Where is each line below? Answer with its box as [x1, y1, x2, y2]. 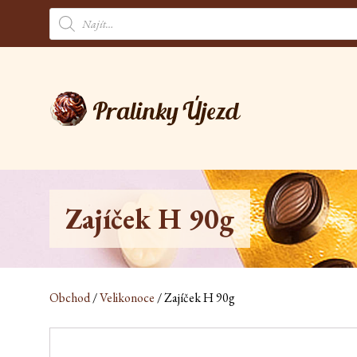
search [49, 29, 72, 42]
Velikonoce [100, 289, 155, 306]
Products [49, 14, 81, 28]
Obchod [49, 289, 90, 306]
